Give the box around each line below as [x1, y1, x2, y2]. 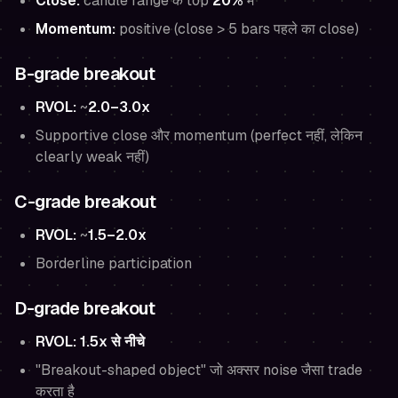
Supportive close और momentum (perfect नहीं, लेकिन [36, 125, 362, 145]
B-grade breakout [14, 61, 155, 85]
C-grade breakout [14, 189, 155, 213]
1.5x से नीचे [80, 331, 145, 351]
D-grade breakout [14, 296, 155, 320]
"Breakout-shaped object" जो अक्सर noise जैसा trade [36, 360, 362, 379]
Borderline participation [36, 253, 192, 273]
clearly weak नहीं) [36, 147, 149, 166]
